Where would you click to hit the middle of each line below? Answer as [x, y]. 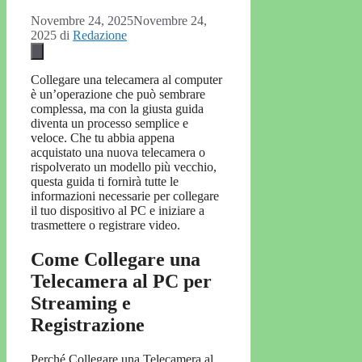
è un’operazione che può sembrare [118, 95]
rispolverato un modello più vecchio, [124, 167]
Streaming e [81, 303]
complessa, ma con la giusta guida [117, 109]
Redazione [100, 36]
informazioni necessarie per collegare [125, 196]
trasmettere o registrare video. [105, 225]
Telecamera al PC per [121, 282]
